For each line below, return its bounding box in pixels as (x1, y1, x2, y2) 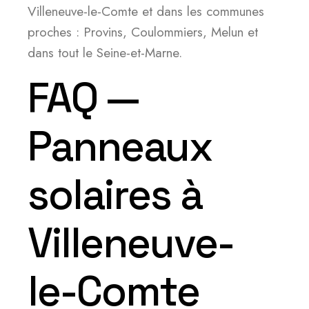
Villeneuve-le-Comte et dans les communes (28, 2, 264, 21)
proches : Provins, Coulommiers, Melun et (28, 23, 258, 41)
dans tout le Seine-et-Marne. (28, 43, 182, 62)
